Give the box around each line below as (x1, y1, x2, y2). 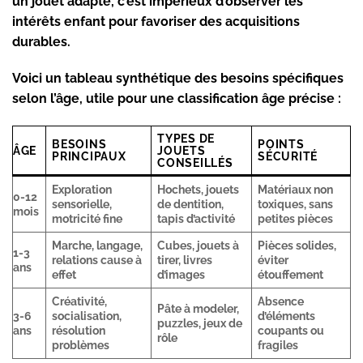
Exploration (52, 182, 113, 197)
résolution (52, 323, 106, 338)
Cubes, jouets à (157, 238, 240, 253)
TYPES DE (157, 131, 215, 146)
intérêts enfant (12, 13, 105, 29)
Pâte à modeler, (157, 301, 240, 316)
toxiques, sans (258, 197, 334, 211)
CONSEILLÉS (157, 156, 233, 170)
